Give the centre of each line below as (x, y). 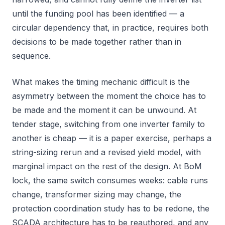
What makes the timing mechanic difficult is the (101, 82)
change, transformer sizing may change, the (97, 194)
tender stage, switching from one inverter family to (108, 124)
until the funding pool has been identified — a (98, 14)
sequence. (31, 56)
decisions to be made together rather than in (97, 42)
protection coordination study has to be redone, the (111, 208)
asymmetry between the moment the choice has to (109, 96)
